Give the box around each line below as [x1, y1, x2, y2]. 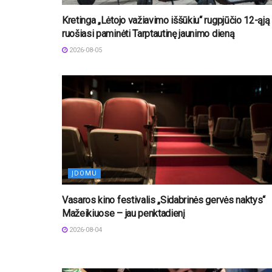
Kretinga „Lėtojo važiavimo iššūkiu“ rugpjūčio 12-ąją [62, 14, 270, 26]
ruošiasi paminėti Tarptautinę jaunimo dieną [62, 27, 235, 39]
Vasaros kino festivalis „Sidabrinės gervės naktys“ [62, 194, 265, 206]
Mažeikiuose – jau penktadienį [62, 207, 185, 219]
